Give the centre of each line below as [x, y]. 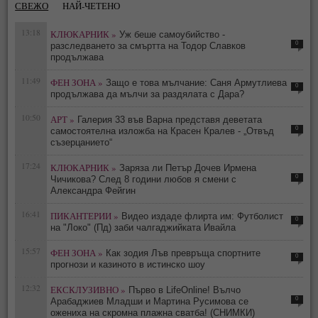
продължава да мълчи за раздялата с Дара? [148, 94]
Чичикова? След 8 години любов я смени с [144, 179]
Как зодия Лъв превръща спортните [183, 253]
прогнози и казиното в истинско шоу [128, 264]
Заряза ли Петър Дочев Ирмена [188, 168]
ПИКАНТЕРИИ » [85, 215]
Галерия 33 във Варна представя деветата [170, 119]
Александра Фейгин [93, 190]
